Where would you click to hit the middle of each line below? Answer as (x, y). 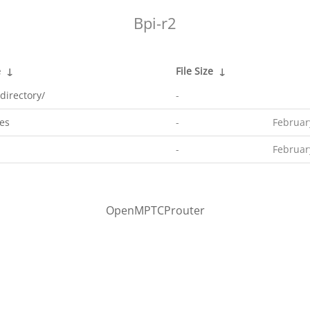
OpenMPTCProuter (155, 210)
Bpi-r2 (155, 23)
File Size (194, 71)
